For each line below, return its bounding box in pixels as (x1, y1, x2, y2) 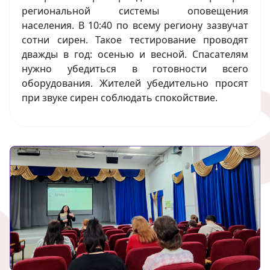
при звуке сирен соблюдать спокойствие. (22, 90, 218, 104)
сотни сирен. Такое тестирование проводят (22, 33, 248, 46)
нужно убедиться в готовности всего (22, 61, 248, 75)
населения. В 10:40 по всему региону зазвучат (22, 18, 248, 32)
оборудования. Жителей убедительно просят (22, 76, 248, 90)
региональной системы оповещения (22, 4, 248, 17)
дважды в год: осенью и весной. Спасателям (22, 47, 248, 61)
